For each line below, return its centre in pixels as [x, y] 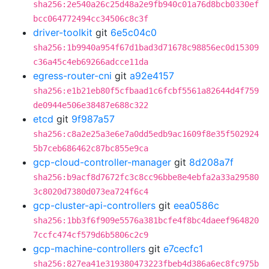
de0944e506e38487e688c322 [91, 105]
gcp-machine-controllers [89, 249]
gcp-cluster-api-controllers [94, 205]
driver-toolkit [63, 32]
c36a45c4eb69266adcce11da [91, 62]
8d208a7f [211, 162]
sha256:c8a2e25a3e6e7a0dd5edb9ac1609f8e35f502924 [146, 134]
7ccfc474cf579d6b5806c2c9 [91, 235]
